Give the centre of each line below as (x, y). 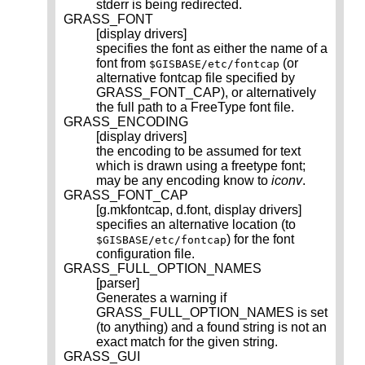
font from (123, 64)
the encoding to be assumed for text (198, 152)
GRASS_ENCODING (126, 122)
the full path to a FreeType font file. (195, 108)
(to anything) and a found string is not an (211, 328)
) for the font (260, 240)
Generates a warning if (161, 298)
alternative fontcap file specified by (196, 78)
